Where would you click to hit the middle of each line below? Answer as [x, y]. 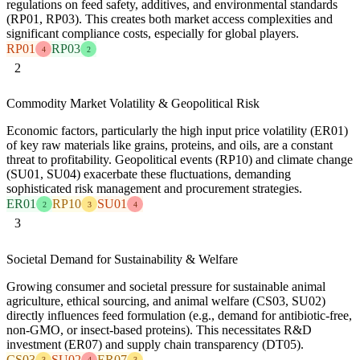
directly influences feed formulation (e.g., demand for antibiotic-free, [179, 315]
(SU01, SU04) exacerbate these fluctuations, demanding [149, 174]
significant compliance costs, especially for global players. [153, 34]
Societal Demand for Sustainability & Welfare [122, 259]
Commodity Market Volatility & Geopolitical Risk [133, 104]
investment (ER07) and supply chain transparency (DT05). [155, 344]
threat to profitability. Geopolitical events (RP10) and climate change [180, 160]
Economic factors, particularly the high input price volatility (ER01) [177, 131]
